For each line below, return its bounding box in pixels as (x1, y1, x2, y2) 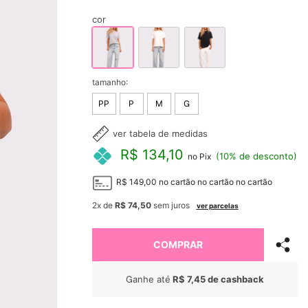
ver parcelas (196, 201, 239, 210)
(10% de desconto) (212, 151, 297, 162)
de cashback (205, 273, 264, 285)
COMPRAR (153, 238, 203, 250)
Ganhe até (125, 273, 170, 285)
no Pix (185, 151, 211, 162)
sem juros (151, 199, 190, 210)
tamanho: (91, 77, 128, 87)
